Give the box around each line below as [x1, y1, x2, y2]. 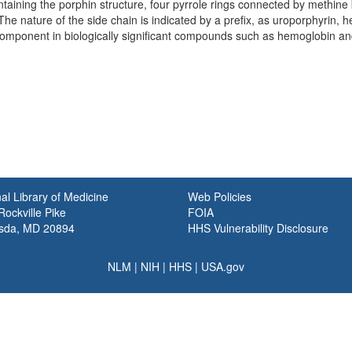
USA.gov [201, 258, 244, 274]
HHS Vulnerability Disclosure [188, 220, 328, 236]
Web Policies [188, 189, 251, 204]
